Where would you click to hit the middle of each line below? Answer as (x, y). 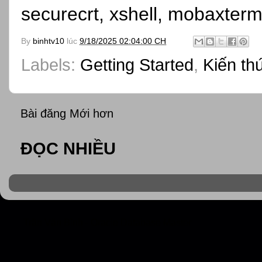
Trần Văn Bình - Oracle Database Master (107, 223)
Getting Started (137, 65)
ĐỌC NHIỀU (68, 149)
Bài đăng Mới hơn (67, 114)
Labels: (51, 65)
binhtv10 (49, 41)
